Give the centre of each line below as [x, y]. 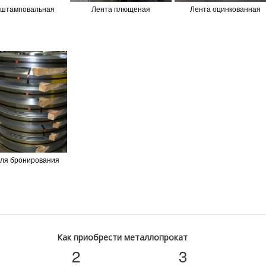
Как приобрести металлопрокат [122, 237]
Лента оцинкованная [225, 8]
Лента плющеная [121, 8]
